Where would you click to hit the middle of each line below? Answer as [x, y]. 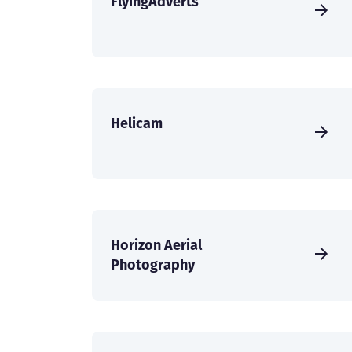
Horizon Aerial [156, 245]
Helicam [137, 123]
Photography [153, 265]
